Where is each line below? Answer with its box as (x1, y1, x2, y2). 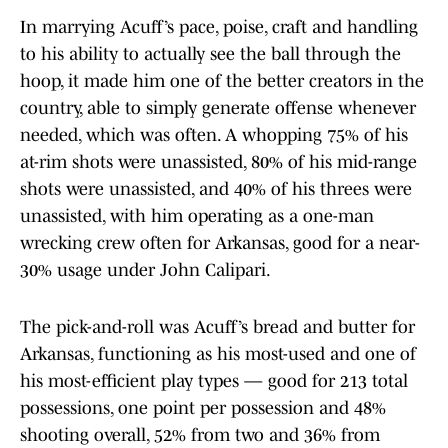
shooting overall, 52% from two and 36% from (20, 425, 380, 446)
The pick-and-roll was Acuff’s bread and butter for (20, 317, 415, 338)
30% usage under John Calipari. (20, 260, 274, 281)
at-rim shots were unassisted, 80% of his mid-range (20, 152, 417, 173)
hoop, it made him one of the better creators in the (20, 71, 424, 92)
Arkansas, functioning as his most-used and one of (20, 344, 416, 365)
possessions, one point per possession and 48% (20, 398, 386, 419)
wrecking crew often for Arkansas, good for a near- (20, 233, 420, 254)
